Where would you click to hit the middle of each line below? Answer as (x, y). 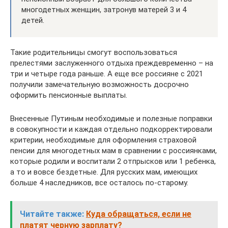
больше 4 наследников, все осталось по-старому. (99, 183)
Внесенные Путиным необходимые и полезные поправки (111, 119)
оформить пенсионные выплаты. (69, 95)
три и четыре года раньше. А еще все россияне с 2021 (107, 74)
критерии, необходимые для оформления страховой (103, 140)
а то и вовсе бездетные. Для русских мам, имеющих (104, 172)
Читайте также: (52, 214)
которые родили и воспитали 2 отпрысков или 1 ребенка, (113, 161)
